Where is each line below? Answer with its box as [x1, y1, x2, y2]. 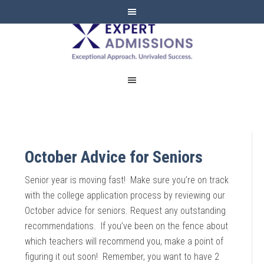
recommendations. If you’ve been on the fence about [25, 220, 229, 232]
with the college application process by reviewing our [25, 190, 226, 201]
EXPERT [99, 18, 165, 42]
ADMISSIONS [77, 42, 187, 67]
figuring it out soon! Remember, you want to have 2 [25, 251, 220, 262]
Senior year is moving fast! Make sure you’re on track [25, 174, 229, 186]
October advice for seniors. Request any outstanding [25, 205, 226, 216]
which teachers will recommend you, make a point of [25, 236, 224, 247]
